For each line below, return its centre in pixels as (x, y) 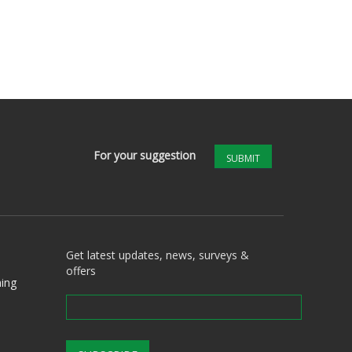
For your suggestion (145, 155)
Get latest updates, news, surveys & (157, 255)
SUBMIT (243, 159)
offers (81, 270)
